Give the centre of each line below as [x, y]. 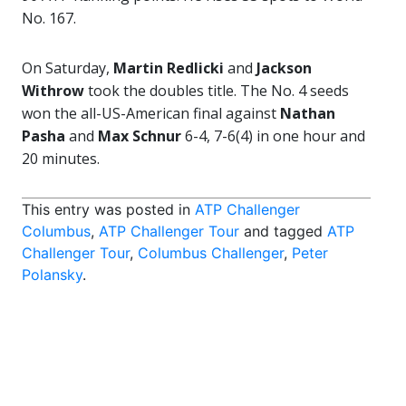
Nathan [308, 113]
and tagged [283, 231]
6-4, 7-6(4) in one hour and [273, 136]
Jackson [284, 68]
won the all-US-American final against [151, 113]
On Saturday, [68, 68]
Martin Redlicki [169, 68]
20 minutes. [61, 159]
